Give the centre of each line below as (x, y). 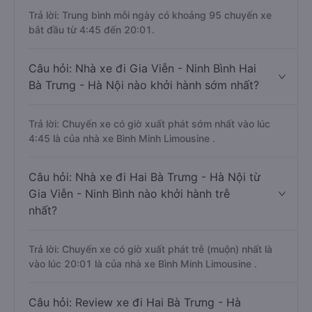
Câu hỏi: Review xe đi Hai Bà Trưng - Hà (135, 302)
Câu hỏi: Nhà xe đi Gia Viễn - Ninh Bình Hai (142, 68)
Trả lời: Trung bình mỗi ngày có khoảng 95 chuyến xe (150, 15)
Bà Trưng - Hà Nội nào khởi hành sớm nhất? (144, 85)
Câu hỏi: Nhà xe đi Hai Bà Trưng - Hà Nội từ (145, 177)
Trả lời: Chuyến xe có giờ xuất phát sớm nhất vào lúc (149, 124)
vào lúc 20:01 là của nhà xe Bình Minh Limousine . (143, 264)
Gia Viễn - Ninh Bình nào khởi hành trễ (129, 194)
